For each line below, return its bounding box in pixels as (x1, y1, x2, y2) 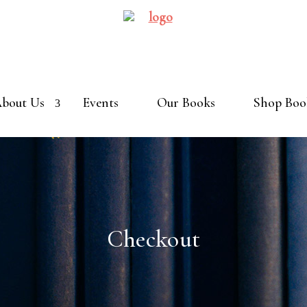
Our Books (156, 94, 215, 111)
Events (82, 94, 119, 111)
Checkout (106, 225, 201, 254)
